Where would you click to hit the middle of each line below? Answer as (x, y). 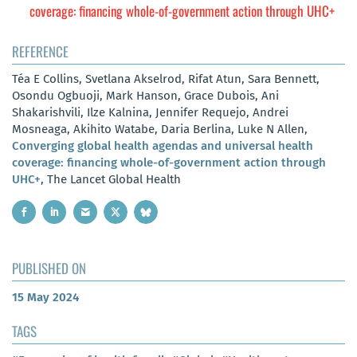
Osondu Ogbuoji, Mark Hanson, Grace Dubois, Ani (145, 95)
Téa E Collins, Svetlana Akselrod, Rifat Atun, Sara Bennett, (166, 78)
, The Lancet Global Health (111, 179)
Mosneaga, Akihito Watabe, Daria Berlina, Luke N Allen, (160, 129)
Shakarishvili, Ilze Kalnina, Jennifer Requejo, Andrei (150, 112)
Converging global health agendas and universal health (163, 145)
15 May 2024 (45, 298)
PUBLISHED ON (49, 269)
